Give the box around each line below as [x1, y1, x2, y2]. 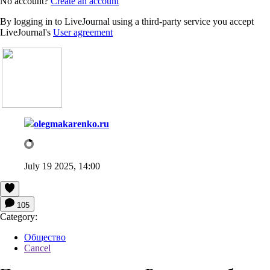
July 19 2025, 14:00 [24, 160, 100, 171]
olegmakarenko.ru [34, 118, 109, 129]
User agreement [53, 27, 113, 37]
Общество [24, 231, 66, 242]
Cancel [24, 242, 51, 253]
